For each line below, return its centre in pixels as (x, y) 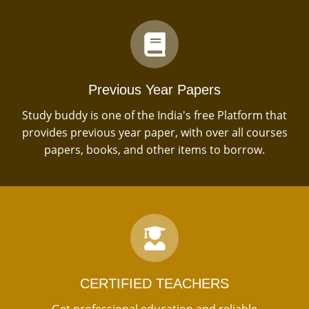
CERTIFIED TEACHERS (154, 284)
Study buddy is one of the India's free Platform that (154, 116)
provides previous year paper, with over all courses (154, 133)
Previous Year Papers (154, 90)
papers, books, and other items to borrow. (154, 150)
